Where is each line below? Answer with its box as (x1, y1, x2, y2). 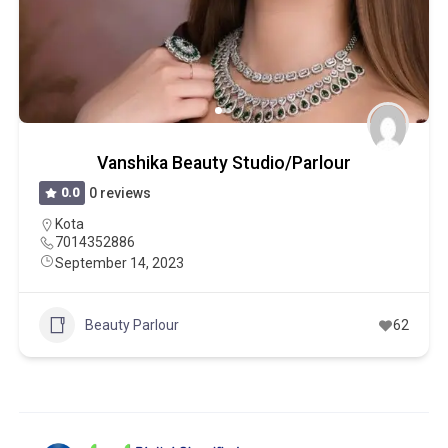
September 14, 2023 (54, 255, 184, 271)
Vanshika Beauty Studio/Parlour (96, 153, 351, 173)
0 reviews (89, 185, 152, 201)
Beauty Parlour (84, 316, 179, 333)
